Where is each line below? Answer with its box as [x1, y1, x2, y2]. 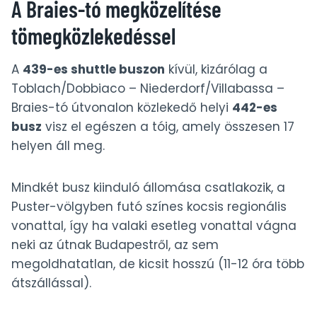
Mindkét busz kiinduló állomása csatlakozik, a [11, 178, 285, 196]
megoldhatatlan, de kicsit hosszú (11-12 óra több [11, 255, 304, 272]
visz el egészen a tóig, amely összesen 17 [42, 117, 294, 135]
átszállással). [11, 274, 91, 292]
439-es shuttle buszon [23, 60, 165, 78]
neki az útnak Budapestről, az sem [11, 236, 219, 253]
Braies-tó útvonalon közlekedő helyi [11, 98, 232, 116]
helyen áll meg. [11, 137, 105, 154]
